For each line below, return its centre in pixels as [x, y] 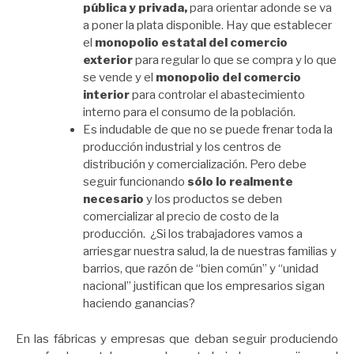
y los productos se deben [213, 200]
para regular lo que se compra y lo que [235, 60]
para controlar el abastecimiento [218, 95]
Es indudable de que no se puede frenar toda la [208, 130]
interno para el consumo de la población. [189, 113]
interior [107, 95]
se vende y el [119, 78]
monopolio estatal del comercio [191, 43]
